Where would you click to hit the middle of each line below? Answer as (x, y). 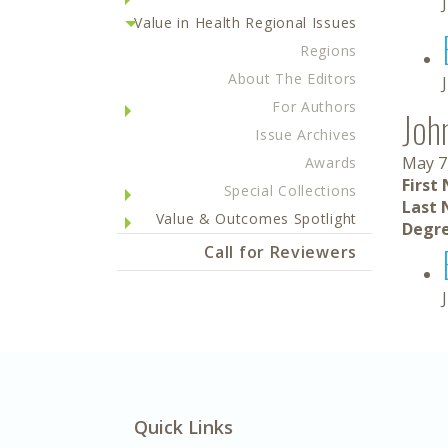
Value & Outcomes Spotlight (256, 218)
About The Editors (292, 78)
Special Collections (290, 190)
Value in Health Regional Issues (245, 22)
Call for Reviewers (280, 252)
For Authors (314, 106)
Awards (330, 162)
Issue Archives (306, 134)
